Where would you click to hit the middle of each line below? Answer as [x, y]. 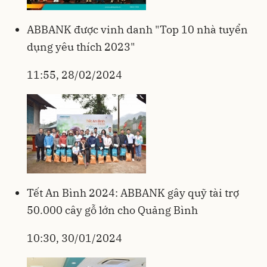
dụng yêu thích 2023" [81, 46]
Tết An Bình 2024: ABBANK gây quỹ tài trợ [133, 193]
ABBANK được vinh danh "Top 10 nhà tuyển [137, 29]
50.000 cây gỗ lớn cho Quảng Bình [112, 210]
